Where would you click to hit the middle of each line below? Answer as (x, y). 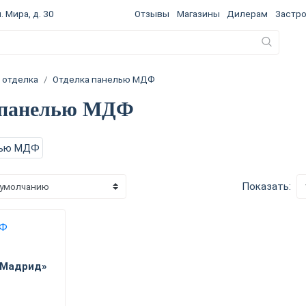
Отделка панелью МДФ (104, 80)
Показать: (266, 186)
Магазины (198, 14)
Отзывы (152, 14)
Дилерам (248, 14)
